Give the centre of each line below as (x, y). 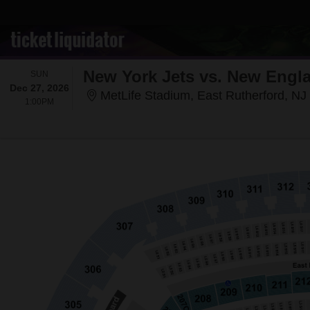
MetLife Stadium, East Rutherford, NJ (204, 95)
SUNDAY (65, 73)
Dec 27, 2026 (39, 88)
